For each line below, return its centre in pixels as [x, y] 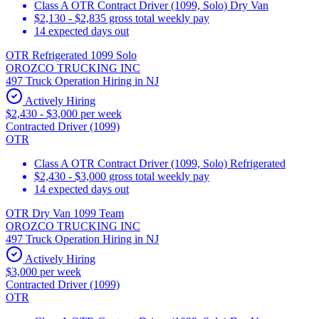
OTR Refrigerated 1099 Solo [71, 55]
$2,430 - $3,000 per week [64, 113]
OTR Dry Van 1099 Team [65, 213]
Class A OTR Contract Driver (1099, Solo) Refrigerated [160, 163]
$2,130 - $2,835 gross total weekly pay [122, 18]
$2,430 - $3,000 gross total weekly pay [122, 176]
